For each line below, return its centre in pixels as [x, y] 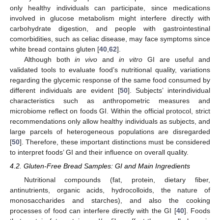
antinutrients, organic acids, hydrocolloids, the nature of [110, 190]
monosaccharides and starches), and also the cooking [110, 200]
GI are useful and [177, 59]
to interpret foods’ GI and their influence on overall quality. [99, 152]
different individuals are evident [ [65, 90]
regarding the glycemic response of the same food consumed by [110, 80]
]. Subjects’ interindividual [169, 90]
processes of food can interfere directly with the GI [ [93, 210]
